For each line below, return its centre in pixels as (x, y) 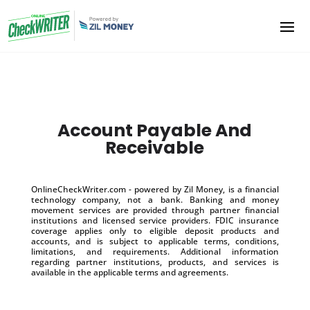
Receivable (155, 147)
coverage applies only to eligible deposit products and (155, 230)
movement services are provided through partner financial (155, 210)
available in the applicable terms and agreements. (129, 272)
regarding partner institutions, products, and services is (155, 262)
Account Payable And (155, 130)
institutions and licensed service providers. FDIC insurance (155, 220)
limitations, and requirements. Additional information (155, 251)
